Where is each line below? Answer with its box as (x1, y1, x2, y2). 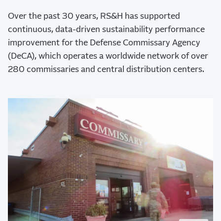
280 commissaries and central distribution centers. (8, 65, 204, 74)
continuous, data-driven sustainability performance (8, 25, 205, 34)
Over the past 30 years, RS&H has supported (8, 12, 180, 21)
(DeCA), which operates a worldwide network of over (8, 52, 208, 61)
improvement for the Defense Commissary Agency (8, 38, 200, 47)
